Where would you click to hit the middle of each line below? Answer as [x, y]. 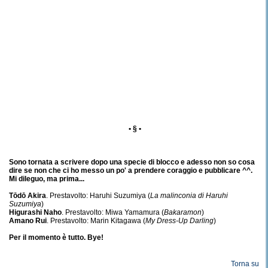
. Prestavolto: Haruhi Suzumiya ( [98, 196]
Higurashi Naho [35, 212]
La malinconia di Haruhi [189, 196]
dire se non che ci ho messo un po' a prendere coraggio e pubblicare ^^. [131, 170]
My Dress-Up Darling [179, 221]
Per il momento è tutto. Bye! [56, 237]
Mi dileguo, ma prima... [47, 179]
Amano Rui [28, 221]
